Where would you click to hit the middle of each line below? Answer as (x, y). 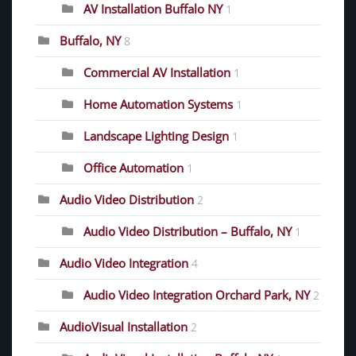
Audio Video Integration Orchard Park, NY (197, 294)
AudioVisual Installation (124, 326)
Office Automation (133, 167)
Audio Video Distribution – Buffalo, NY (188, 231)
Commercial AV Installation (157, 72)
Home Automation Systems (158, 104)
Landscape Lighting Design (156, 135)
